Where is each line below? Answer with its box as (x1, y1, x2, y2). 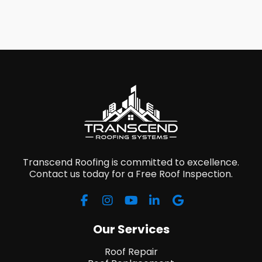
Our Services (92, 220, 170, 237)
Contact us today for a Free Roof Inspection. (29, 167, 233, 181)
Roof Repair (104, 244, 158, 258)
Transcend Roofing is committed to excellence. (22, 155, 239, 169)
